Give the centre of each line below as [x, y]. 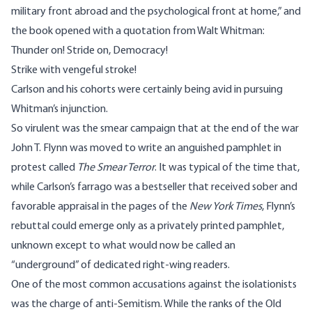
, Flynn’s [279, 207]
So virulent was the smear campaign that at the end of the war [155, 129]
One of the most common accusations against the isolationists [154, 285]
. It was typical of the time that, [227, 168]
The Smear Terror [116, 168]
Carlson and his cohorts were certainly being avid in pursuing [147, 90]
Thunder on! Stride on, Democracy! [89, 51]
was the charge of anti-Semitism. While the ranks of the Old [146, 305]
